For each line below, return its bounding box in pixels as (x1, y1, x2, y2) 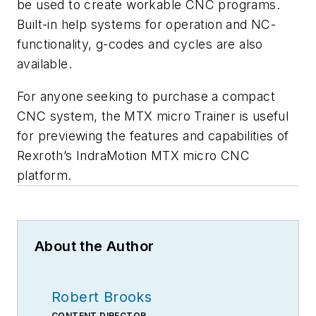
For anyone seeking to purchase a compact (17, 89, 275, 104)
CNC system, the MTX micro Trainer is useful (17, 109, 289, 124)
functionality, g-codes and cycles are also (17, 37, 263, 52)
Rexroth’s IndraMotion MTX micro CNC (17, 148, 250, 164)
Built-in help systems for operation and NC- (17, 17, 276, 32)
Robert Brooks (51, 288, 152, 306)
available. (17, 56, 73, 72)
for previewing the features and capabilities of (17, 128, 289, 144)
